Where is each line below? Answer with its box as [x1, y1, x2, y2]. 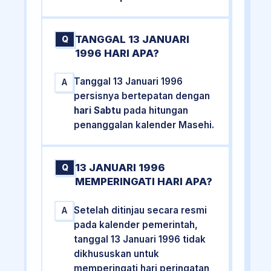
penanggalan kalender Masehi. [74, 119, 215, 131]
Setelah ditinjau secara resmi [74, 204, 207, 216]
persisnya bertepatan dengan [74, 90, 211, 102]
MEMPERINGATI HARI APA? [75, 175, 213, 188]
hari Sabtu [74, 105, 122, 117]
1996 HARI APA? [75, 47, 160, 59]
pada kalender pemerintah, [74, 218, 198, 230]
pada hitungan [121, 105, 189, 117]
